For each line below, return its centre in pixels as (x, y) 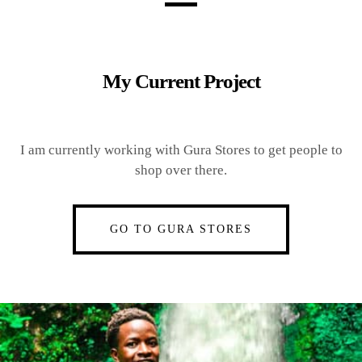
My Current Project (181, 81)
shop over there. (181, 170)
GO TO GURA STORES (181, 229)
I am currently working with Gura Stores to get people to (181, 149)
